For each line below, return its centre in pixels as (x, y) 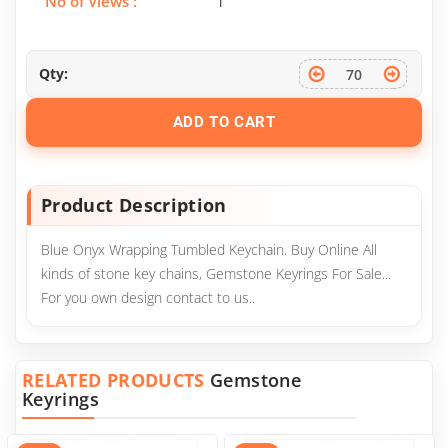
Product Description (134, 205)
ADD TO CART (224, 122)
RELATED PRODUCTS (116, 380)
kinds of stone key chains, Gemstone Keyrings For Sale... (216, 273)
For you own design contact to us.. (148, 297)
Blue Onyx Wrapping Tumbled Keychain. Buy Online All (209, 249)
